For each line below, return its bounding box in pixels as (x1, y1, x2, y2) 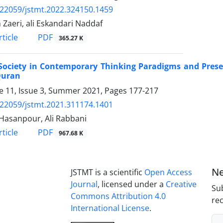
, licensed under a (97, 179, 166, 190)
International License (70, 203, 149, 214)
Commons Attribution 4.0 (70, 191, 166, 202)
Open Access (144, 167, 192, 178)
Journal (70, 179, 98, 190)
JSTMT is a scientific (70, 167, 144, 178)
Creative (165, 179, 197, 190)
